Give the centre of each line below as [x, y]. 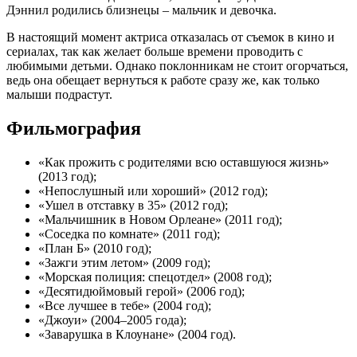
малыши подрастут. [59, 95]
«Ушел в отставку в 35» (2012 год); [133, 206]
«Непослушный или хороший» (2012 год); [153, 191]
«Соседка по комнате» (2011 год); [129, 234]
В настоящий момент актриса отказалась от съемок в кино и [171, 37]
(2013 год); [67, 177]
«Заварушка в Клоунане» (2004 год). [137, 335]
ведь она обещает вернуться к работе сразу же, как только [163, 80]
